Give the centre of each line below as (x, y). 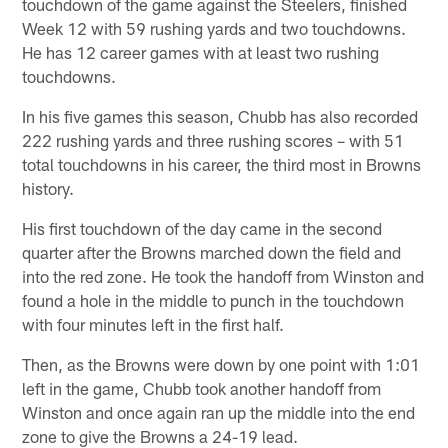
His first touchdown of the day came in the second (202, 227)
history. (48, 187)
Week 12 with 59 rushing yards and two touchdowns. (214, 27)
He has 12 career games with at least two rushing (201, 51)
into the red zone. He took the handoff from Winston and (223, 275)
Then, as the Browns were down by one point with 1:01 (221, 363)
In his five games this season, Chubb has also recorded (220, 115)
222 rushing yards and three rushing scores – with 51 (213, 139)
